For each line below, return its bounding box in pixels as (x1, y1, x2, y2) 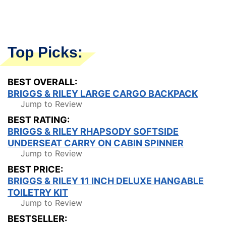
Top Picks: (8, 43, 83, 61)
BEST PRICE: (8, 163, 63, 175)
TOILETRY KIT (8, 187, 68, 198)
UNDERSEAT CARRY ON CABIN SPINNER (8, 137, 184, 148)
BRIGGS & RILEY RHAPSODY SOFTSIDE (8, 126, 179, 137)
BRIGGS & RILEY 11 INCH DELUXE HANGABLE (8, 175, 204, 186)
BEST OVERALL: (8, 76, 77, 87)
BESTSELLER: (8, 213, 67, 224)
